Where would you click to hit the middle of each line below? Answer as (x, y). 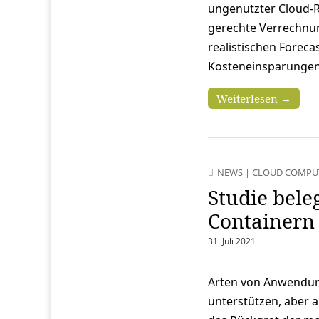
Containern (261, 220)
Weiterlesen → (253, 98)
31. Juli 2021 (231, 241)
